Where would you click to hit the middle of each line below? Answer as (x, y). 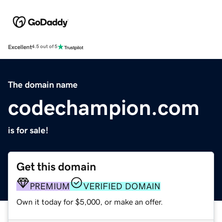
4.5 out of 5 (45, 47)
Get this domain (56, 166)
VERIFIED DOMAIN (122, 186)
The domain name (43, 84)
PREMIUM (50, 186)
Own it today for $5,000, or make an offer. (90, 201)
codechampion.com (104, 107)
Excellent (20, 47)
